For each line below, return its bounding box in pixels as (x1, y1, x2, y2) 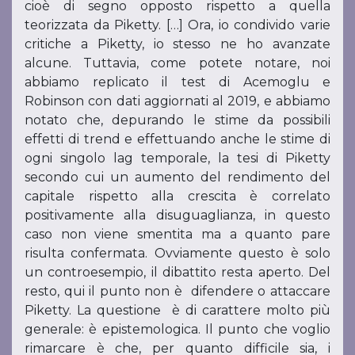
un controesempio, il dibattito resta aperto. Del (25, 265, 330, 281)
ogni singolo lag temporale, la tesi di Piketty (25, 151, 330, 166)
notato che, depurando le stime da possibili (25, 113, 330, 128)
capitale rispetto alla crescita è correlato (25, 189, 330, 204)
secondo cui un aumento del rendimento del (25, 170, 330, 185)
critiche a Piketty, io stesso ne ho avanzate (25, 36, 330, 52)
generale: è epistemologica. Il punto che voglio (25, 322, 330, 338)
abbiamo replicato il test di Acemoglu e (25, 74, 330, 90)
